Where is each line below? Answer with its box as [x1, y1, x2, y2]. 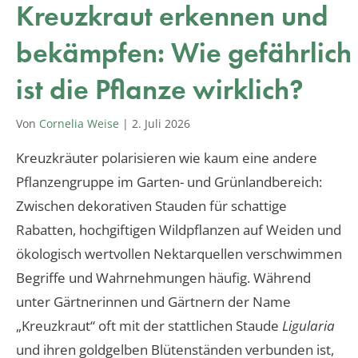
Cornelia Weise [39, 115, 119, 131]
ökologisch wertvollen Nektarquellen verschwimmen [16, 244, 342, 263]
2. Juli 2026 [132, 115, 190, 131]
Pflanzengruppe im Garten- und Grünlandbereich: [16, 172, 322, 191]
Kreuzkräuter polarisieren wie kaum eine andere [16, 148, 317, 167]
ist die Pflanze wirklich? [16, 70, 304, 108]
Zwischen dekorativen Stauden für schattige [16, 196, 287, 215]
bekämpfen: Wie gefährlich [16, 34, 352, 71]
